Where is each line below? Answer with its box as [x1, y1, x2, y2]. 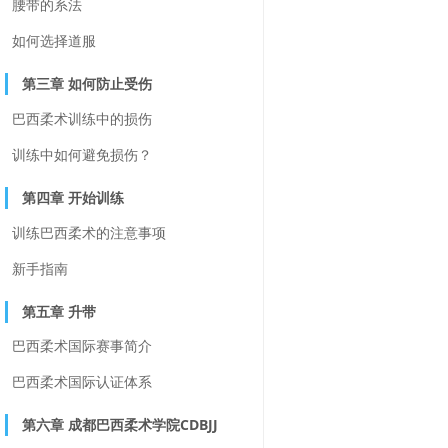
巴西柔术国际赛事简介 [12, 336, 152, 356]
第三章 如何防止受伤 [22, 74, 152, 94]
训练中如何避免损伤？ [12, 144, 152, 164]
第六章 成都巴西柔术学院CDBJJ [22, 415, 218, 435]
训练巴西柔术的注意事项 [12, 222, 166, 242]
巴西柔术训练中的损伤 [12, 108, 152, 128]
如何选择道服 [12, 31, 96, 51]
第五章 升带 [22, 301, 96, 321]
